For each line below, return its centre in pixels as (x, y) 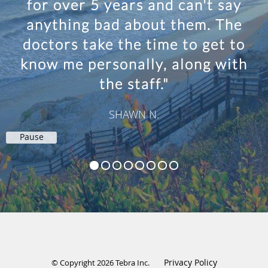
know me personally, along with (134, 63)
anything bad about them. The (134, 24)
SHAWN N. (134, 114)
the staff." (134, 83)
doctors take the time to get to (134, 44)
